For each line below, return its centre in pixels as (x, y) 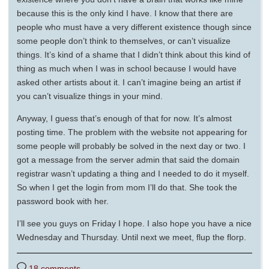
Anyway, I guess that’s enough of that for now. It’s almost (124, 118)
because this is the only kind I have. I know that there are (125, 13)
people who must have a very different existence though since (134, 27)
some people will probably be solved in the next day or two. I (131, 146)
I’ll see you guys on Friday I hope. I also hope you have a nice (134, 223)
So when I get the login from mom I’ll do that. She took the (127, 187)
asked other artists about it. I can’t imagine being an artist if (129, 82)
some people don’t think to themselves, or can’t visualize (124, 41)
